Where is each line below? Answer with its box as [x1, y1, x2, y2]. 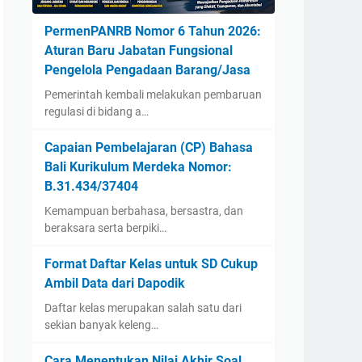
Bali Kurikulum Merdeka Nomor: [44, 159, 232, 175]
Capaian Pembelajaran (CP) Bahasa [44, 140, 253, 155]
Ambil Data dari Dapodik [44, 276, 185, 291]
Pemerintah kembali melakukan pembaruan [44, 88, 262, 101]
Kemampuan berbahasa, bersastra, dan [44, 204, 243, 217]
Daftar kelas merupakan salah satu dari [44, 301, 242, 314]
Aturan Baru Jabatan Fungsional [44, 43, 233, 58]
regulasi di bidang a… [44, 105, 149, 118]
